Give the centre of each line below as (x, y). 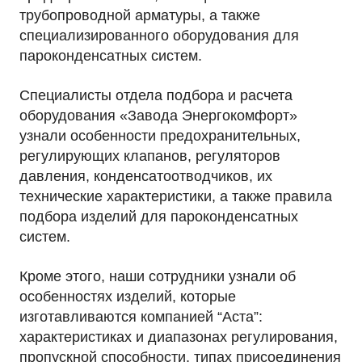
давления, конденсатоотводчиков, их (146, 176)
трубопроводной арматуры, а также (140, 15)
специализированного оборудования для (159, 36)
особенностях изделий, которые (128, 297)
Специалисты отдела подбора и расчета (156, 95)
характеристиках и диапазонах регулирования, (179, 337)
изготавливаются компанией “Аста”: (141, 317)
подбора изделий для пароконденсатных (159, 217)
